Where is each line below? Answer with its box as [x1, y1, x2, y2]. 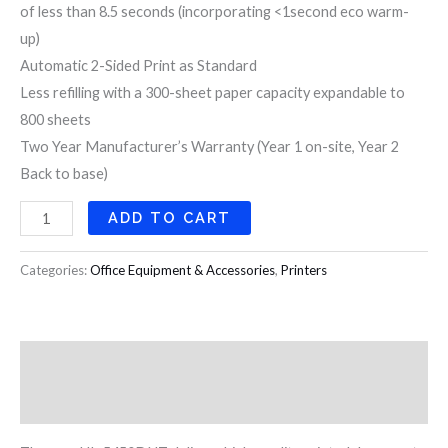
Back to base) [20, 164, 108, 182]
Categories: [20, 262, 90, 279]
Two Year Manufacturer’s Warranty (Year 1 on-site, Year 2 [20, 137, 399, 155]
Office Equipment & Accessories [90, 262, 275, 279]
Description [20, 353, 102, 371]
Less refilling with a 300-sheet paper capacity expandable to [20, 83, 405, 101]
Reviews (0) [20, 394, 99, 412]
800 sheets [20, 110, 91, 128]
